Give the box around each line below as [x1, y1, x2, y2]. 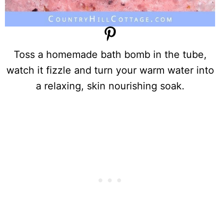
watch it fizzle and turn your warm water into [6, 64, 214, 77]
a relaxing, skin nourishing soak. [35, 80, 185, 92]
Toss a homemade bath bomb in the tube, [13, 49, 207, 61]
